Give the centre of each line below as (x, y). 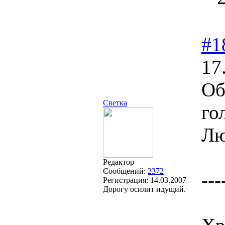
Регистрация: (127, 180)
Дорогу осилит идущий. (144, 189)
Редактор (119, 162)
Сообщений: (125, 171)
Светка (115, 103)
